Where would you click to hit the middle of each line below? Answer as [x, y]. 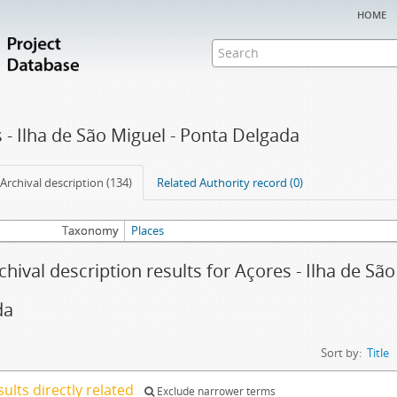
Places [148, 230]
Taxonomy [90, 230]
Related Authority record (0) [230, 183]
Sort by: [341, 353]
